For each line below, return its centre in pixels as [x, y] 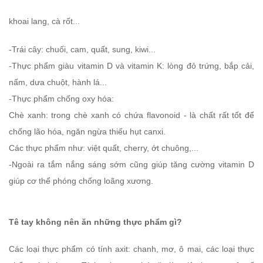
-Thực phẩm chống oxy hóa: [61, 99]
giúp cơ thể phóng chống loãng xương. [81, 181]
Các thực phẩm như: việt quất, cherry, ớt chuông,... [104, 148]
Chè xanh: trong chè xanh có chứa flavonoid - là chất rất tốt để [131, 115]
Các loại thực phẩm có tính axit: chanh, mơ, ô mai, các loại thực [131, 249]
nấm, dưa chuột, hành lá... [58, 82]
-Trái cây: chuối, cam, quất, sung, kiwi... [82, 50]
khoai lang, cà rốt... [44, 21]
